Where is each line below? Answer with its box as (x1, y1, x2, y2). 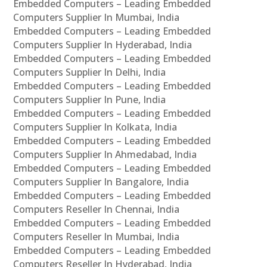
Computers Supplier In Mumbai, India (13, 11, 180, 24)
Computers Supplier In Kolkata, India (13, 120, 178, 134)
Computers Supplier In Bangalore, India (13, 175, 190, 189)
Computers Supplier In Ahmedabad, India (13, 148, 197, 162)
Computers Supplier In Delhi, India (13, 66, 166, 79)
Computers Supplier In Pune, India (13, 93, 166, 107)
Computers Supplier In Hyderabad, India (13, 38, 193, 52)
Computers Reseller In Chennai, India (13, 203, 180, 216)
